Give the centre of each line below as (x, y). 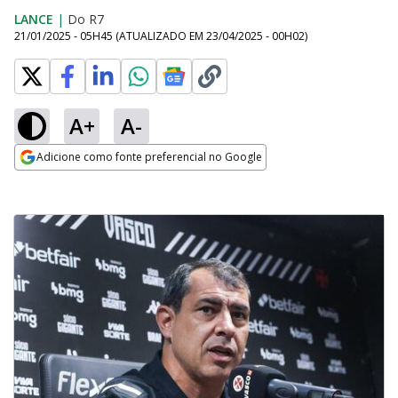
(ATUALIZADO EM (161, 36)
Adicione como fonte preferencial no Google (149, 157)
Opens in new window (87, 181)
